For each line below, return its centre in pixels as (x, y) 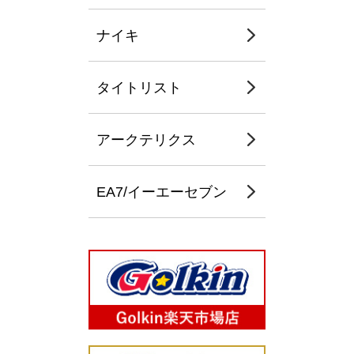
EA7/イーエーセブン (162, 192)
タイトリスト (139, 88)
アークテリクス (146, 140)
